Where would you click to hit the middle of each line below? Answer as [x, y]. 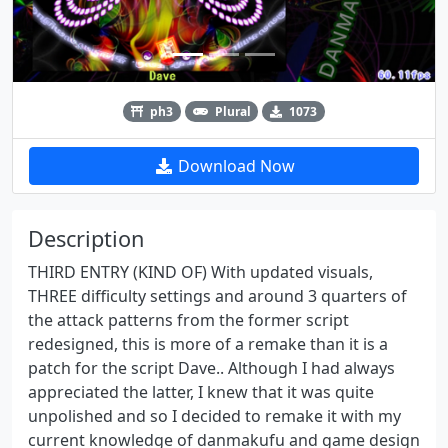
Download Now [234, 165]
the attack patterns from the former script [188, 319]
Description [86, 238]
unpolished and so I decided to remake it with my [214, 415]
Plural [232, 111]
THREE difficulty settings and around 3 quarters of [217, 295]
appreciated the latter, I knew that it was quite [201, 391]
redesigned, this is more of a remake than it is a [208, 343]
